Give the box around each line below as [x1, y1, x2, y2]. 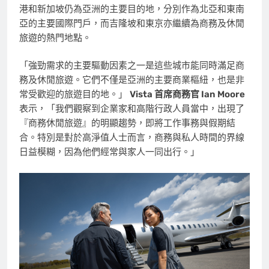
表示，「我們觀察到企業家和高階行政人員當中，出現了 [19, 103, 244, 115]
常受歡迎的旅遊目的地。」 [19, 89, 130, 100]
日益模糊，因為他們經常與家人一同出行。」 [19, 147, 199, 158]
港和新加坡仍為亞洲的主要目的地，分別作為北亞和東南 [19, 3, 244, 14]
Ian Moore [201, 89, 245, 100]
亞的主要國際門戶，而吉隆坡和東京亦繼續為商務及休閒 [19, 17, 244, 29]
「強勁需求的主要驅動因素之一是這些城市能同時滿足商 [19, 60, 244, 71]
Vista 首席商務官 [130, 89, 201, 100]
